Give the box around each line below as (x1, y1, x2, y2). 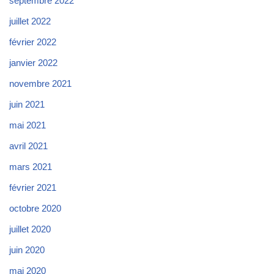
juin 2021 (9, 99, 45, 110)
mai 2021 (9, 120, 46, 131)
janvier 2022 (9, 57, 57, 68)
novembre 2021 (9, 78, 72, 89)
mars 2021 (9, 161, 52, 172)
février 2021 (9, 182, 56, 193)
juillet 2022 (9, 16, 51, 27)
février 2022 (9, 37, 56, 48)
